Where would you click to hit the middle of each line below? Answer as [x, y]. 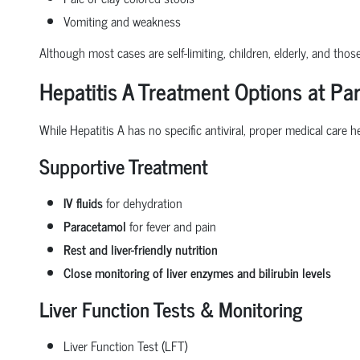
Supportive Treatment [123, 166]
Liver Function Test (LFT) [125, 345]
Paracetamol [94, 225]
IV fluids [83, 202]
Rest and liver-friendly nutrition [140, 249]
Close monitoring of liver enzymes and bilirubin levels [197, 272]
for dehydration [142, 202]
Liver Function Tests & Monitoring [170, 309]
